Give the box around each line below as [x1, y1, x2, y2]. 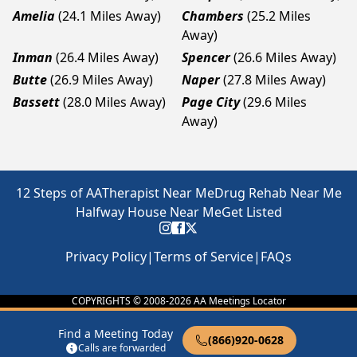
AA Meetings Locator [190, 294, 286, 308]
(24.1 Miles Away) [58, 7, 161, 25]
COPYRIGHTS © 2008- [71, 294, 169, 308]
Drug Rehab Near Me [214, 184, 342, 202]
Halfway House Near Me [75, 203, 222, 221]
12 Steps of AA [15, 184, 102, 202]
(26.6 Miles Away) [233, 49, 336, 66]
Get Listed [221, 203, 282, 221]
